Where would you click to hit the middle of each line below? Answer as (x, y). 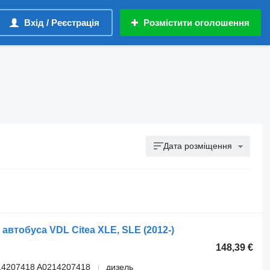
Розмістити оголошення (196, 23)
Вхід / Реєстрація (62, 23)
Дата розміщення (198, 146)
